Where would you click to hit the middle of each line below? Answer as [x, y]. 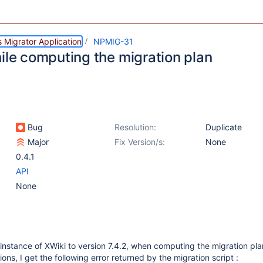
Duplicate [224, 127]
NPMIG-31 [113, 41]
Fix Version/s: [140, 142]
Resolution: [135, 127]
